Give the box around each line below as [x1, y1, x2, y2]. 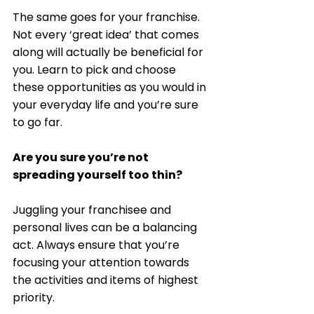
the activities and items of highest [13, 271, 201, 288]
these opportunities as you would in [13, 78, 209, 95]
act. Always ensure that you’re [13, 236, 182, 253]
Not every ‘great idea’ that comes [13, 26, 202, 43]
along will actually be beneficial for [13, 43, 206, 60]
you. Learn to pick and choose [13, 61, 179, 78]
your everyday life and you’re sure [13, 96, 201, 113]
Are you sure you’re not [13, 149, 151, 165]
